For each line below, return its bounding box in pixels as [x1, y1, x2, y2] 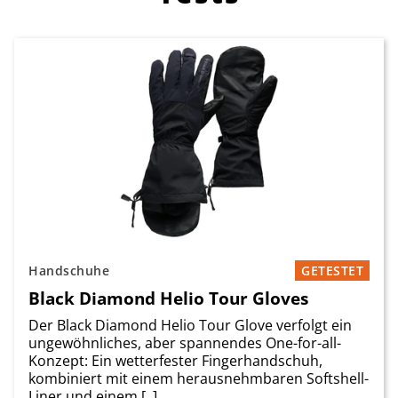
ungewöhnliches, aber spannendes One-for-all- [28, 333, 341, 354]
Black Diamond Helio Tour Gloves [28, 286, 308, 311]
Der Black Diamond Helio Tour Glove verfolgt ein [28, 315, 352, 336]
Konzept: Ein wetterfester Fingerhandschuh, [28, 351, 322, 371]
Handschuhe [28, 262, 109, 280]
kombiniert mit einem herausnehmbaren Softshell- [28, 369, 369, 389]
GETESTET [301, 262, 363, 280]
